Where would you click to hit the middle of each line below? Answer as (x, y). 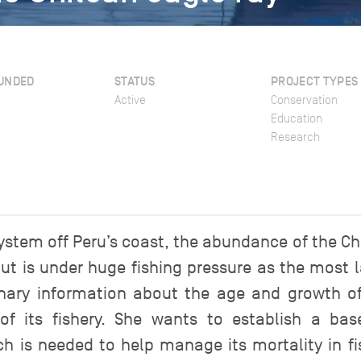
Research (295, 137)
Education (297, 118)
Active (130, 100)
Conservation (304, 100)
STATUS (135, 81)
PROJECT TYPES (315, 81)
